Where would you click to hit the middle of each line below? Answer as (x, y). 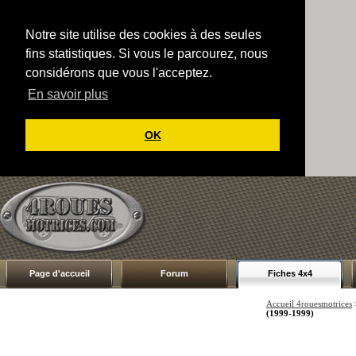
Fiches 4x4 (290, 273)
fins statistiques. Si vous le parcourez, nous (147, 54)
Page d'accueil (59, 273)
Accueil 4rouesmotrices (309, 303)
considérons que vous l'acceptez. (119, 73)
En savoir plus (68, 95)
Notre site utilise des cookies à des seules (143, 35)
